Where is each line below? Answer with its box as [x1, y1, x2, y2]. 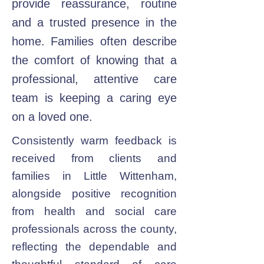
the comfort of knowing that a [12, 54, 177, 67]
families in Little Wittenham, [12, 170, 177, 182]
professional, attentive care [12, 72, 177, 85]
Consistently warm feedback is [12, 134, 177, 147]
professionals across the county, [12, 223, 177, 235]
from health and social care [12, 205, 177, 217]
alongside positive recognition [12, 187, 177, 200]
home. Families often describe [12, 35, 177, 48]
